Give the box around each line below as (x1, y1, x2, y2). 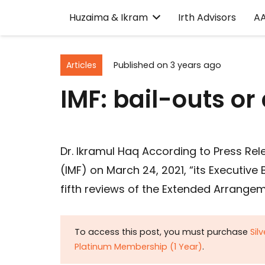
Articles (66, 59, 96, 71)
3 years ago (170, 59, 221, 71)
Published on (113, 59, 170, 71)
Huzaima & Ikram (69, 11, 148, 24)
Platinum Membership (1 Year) (75, 241, 202, 253)
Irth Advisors (178, 11, 237, 24)
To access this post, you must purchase (75, 226, 250, 238)
